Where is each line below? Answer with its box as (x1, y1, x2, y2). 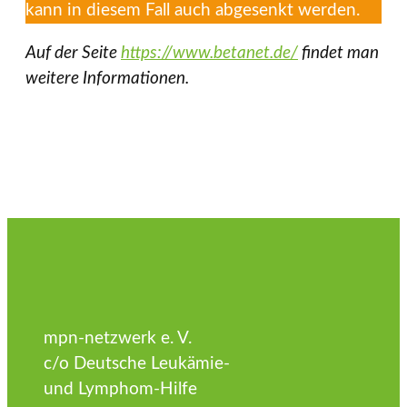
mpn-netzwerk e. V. (44, 330, 192, 348)
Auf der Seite (25, 45, 121, 63)
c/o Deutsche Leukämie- (44, 355, 230, 373)
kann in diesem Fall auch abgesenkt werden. (25, 2, 360, 20)
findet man (298, 45, 379, 63)
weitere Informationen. (25, 70, 189, 88)
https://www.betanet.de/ (121, 45, 298, 63)
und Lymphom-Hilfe (44, 381, 197, 399)
